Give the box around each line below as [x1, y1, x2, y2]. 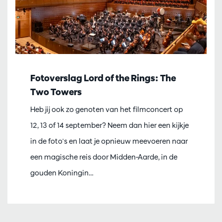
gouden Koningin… [30, 167, 93, 177]
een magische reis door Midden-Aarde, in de [30, 152, 177, 162]
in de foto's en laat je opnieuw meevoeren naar [30, 136, 188, 146]
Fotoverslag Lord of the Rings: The [30, 72, 176, 84]
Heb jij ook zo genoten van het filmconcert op [30, 104, 183, 114]
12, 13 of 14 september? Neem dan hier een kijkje [30, 120, 189, 130]
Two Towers [30, 86, 82, 98]
